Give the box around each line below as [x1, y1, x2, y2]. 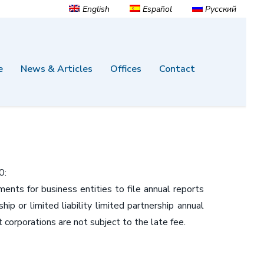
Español [142, 3, 172, 15]
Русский [205, 3, 236, 15]
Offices [110, 62, 141, 75]
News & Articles [21, 62, 93, 75]
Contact [159, 62, 195, 75]
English [82, 3, 110, 15]
